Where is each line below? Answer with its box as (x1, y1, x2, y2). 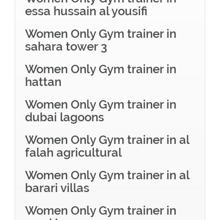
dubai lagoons (25, 110, 104, 124)
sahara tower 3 (25, 39, 107, 54)
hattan (25, 75, 61, 89)
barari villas (25, 181, 89, 195)
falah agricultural (25, 145, 122, 160)
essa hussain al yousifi (25, 4, 147, 18)
